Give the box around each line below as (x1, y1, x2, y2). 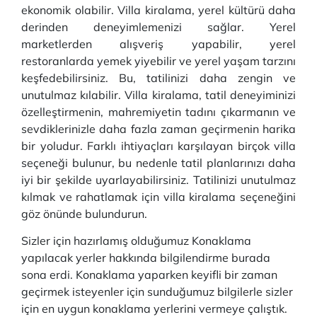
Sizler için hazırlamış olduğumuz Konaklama (21, 234, 251, 248)
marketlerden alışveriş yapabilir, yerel (21, 37, 296, 51)
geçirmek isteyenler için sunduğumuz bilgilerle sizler (21, 284, 293, 299)
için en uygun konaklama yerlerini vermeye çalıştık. (21, 301, 287, 316)
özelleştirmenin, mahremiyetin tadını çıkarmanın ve (21, 105, 296, 119)
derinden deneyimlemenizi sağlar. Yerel (21, 20, 296, 34)
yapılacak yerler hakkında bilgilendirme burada (21, 250, 270, 265)
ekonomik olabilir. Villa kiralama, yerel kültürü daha (21, 3, 296, 17)
